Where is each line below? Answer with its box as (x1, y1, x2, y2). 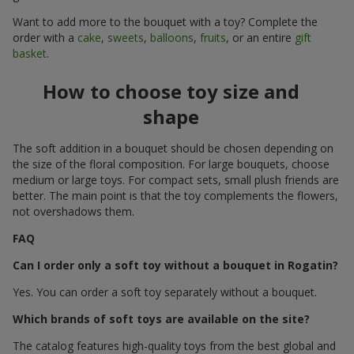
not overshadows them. (13, 204, 134, 220)
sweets (107, 30, 144, 46)
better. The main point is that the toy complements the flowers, (13, 188, 338, 204)
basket (13, 46, 47, 62)
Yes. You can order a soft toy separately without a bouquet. (13, 284, 317, 300)
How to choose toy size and (42, 78, 299, 105)
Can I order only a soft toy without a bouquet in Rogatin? (13, 258, 338, 273)
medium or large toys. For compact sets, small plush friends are (13, 172, 339, 188)
